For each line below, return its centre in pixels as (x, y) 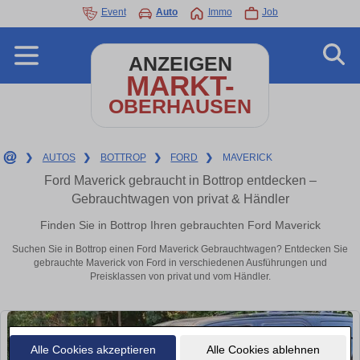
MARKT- (180, 86)
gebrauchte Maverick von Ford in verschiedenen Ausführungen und (180, 263)
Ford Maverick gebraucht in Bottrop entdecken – (180, 180)
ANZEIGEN (180, 64)
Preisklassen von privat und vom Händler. (180, 277)
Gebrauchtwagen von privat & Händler (180, 199)
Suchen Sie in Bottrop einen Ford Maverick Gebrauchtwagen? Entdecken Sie (180, 250)
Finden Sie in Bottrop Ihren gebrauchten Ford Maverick (180, 225)
